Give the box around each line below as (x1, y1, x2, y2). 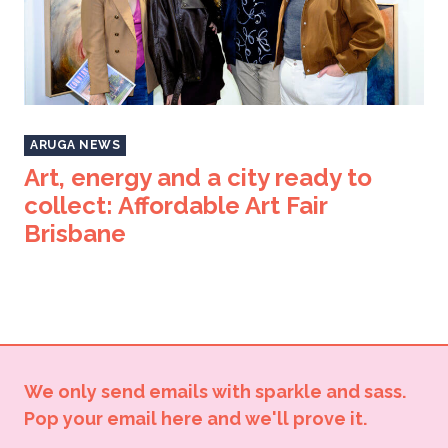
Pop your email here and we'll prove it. (24, 408, 367, 429)
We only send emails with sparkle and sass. (24, 381, 406, 402)
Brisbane (24, 219, 126, 248)
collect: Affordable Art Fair (24, 191, 327, 220)
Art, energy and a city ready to (24, 163, 372, 192)
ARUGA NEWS (30, 138, 121, 152)
